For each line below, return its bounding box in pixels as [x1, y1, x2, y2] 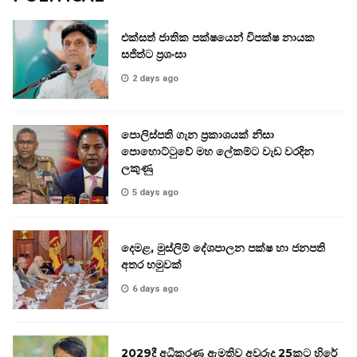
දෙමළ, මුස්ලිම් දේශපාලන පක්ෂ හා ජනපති [121, 241, 325, 256]
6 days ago [132, 284, 178, 295]
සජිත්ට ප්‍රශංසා [121, 47, 186, 62]
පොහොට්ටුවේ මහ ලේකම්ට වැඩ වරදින [121, 143, 314, 159]
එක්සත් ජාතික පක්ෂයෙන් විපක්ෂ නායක [121, 30, 315, 45]
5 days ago [132, 186, 178, 198]
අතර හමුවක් [121, 257, 182, 273]
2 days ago [132, 73, 178, 84]
